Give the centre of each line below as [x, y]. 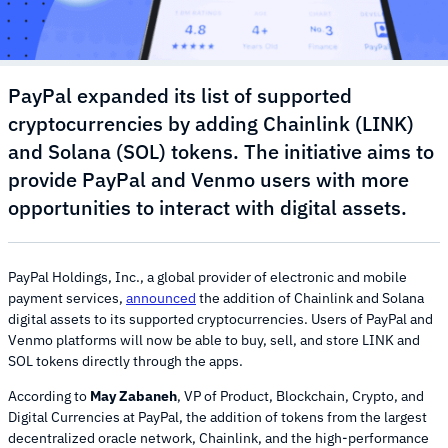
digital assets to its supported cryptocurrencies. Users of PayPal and [220, 319]
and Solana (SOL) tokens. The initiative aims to [221, 152]
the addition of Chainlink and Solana [310, 298]
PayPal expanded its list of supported [180, 96]
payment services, [67, 298]
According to [49, 396]
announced [161, 298]
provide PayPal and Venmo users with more [208, 180]
